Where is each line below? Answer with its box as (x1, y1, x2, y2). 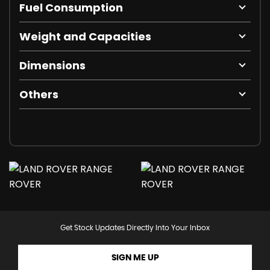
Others (19, 87, 58, 102)
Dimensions (19, 58, 86, 74)
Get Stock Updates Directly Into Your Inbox (60, 224, 210, 232)
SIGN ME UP (111, 254, 159, 263)
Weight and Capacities (19, 29, 151, 45)
